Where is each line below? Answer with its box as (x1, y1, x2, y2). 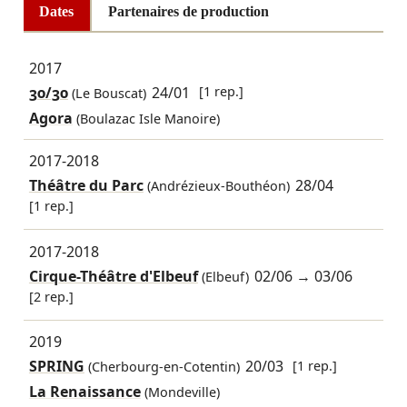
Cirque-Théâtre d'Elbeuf (28, 265, 198, 286)
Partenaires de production (107, 4, 269, 20)
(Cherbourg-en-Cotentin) (84, 358, 240, 376)
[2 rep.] (28, 287, 74, 305)
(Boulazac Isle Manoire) (75, 109, 220, 127)
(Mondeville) (144, 382, 220, 401)
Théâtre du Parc (28, 175, 144, 196)
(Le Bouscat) (67, 84, 146, 103)
